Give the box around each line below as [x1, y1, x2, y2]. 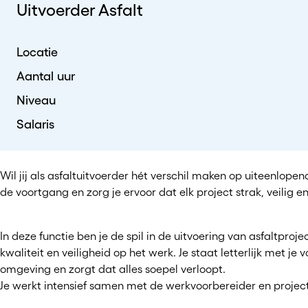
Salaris [16, 118, 54, 132]
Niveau [16, 93, 56, 108]
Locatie [16, 45, 58, 60]
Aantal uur [16, 69, 75, 84]
